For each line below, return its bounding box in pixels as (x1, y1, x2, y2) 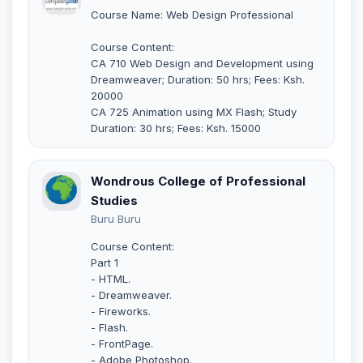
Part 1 (91, 255, 118, 269)
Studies (91, 192, 138, 208)
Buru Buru (91, 211, 141, 225)
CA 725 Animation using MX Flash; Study (91, 105, 297, 118)
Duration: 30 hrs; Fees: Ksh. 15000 (91, 121, 261, 135)
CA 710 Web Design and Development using (91, 56, 314, 70)
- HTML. (91, 271, 130, 285)
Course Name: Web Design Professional (91, 7, 293, 21)
